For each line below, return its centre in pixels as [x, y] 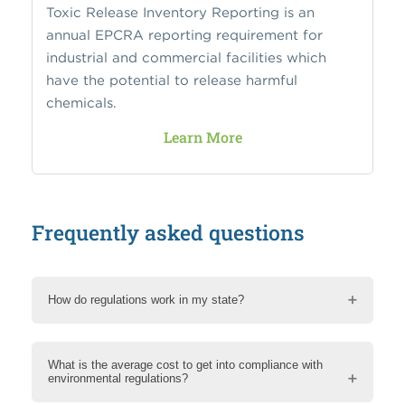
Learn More [202, 137]
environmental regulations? [118, 378]
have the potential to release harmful [172, 80]
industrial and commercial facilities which [186, 57]
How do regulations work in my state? [146, 299]
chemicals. [81, 102]
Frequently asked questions [168, 232]
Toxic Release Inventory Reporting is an [180, 12]
